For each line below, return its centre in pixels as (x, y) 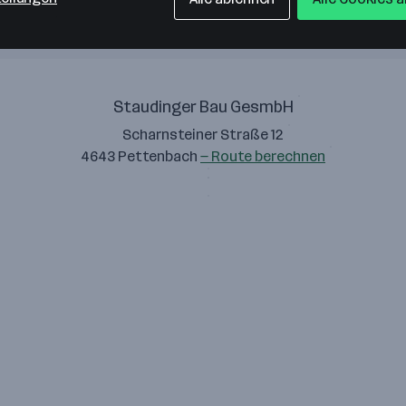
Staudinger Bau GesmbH (203, 107)
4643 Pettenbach (140, 156)
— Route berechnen (263, 156)
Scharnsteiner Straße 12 (203, 135)
